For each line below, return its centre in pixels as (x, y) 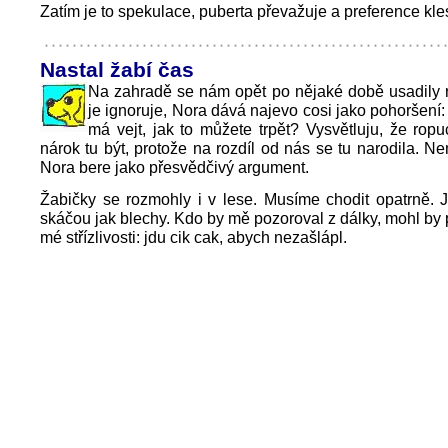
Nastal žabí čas (117, 69)
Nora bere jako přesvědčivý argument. (174, 167)
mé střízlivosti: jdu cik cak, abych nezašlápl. (193, 237)
